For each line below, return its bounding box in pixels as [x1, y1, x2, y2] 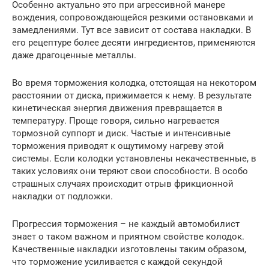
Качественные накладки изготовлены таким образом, [12, 243, 246, 255]
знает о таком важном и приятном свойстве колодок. [12, 231, 244, 242]
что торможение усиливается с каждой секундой [12, 256, 223, 267]
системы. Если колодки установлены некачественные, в [12, 153, 256, 164]
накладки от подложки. [12, 190, 113, 202]
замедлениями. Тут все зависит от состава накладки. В [12, 24, 251, 35]
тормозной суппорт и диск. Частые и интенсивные [12, 127, 231, 139]
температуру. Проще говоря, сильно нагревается [12, 115, 219, 126]
